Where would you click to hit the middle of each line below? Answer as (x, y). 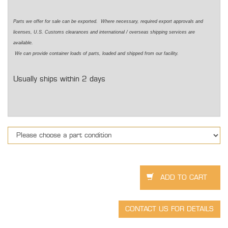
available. (24, 43)
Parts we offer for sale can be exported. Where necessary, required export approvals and (108, 22)
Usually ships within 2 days (59, 79)
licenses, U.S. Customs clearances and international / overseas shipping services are (104, 32)
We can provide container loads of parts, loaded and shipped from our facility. (97, 54)
